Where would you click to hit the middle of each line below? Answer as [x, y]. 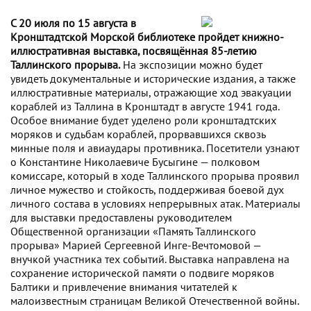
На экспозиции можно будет [191, 64]
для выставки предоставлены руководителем [121, 217]
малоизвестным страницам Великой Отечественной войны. [155, 300]
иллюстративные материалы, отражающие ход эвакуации [151, 92]
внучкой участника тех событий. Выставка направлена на [150, 259]
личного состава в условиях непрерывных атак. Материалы [155, 203]
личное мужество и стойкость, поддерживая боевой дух [147, 189]
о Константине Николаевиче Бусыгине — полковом [135, 161]
